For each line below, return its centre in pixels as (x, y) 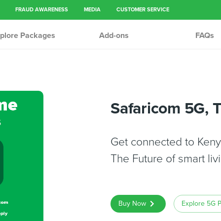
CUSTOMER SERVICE (143, 10)
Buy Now (132, 203)
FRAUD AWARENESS (42, 10)
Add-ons (114, 36)
